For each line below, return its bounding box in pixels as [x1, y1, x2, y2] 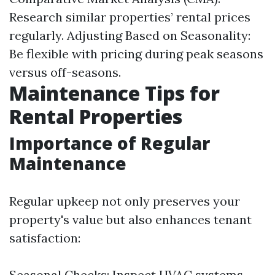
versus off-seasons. [9, 64, 121, 80]
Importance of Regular [9, 131, 210, 155]
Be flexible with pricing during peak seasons [9, 46, 263, 61]
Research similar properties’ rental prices [9, 9, 250, 25]
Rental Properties [9, 103, 182, 130]
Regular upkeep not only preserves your [9, 193, 240, 209]
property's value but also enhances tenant [9, 212, 252, 227]
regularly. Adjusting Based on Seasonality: [9, 28, 250, 43]
